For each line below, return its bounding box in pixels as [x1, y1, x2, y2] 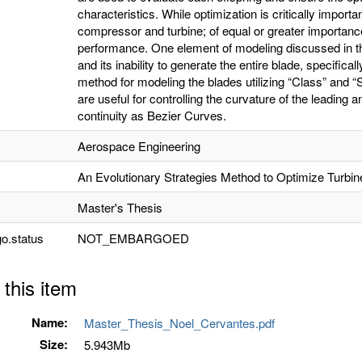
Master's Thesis [78, 199, 162, 216]
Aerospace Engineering [78, 137, 200, 154]
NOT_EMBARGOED [78, 229, 189, 246]
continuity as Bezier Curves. [78, 107, 226, 124]
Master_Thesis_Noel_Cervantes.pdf [84, 314, 281, 331]
